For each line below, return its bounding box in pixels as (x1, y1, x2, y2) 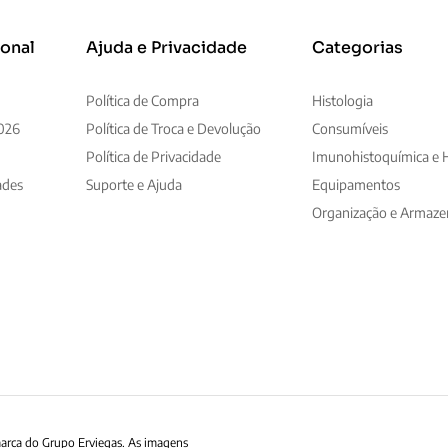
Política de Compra (86, 92, 199, 110)
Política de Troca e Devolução (86, 120, 261, 138)
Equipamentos (312, 176, 401, 194)
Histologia (312, 92, 374, 110)
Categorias (312, 37, 404, 59)
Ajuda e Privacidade (86, 37, 247, 59)
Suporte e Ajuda (86, 176, 182, 194)
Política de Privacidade (86, 148, 221, 166)
